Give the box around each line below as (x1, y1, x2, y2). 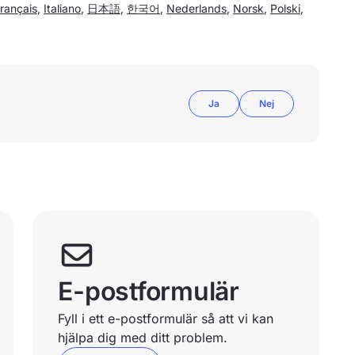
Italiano (44, 2, 81, 15)
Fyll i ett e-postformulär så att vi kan (58, 311, 274, 326)
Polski (270, 2, 300, 15)
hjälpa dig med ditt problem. (58, 330, 228, 345)
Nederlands (166, 2, 227, 15)
